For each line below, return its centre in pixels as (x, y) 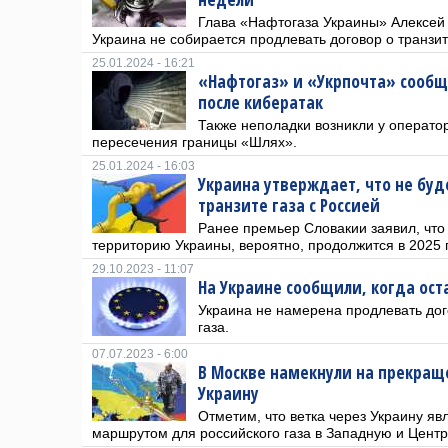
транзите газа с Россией (289, 205)
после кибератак (260, 102)
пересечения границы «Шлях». (194, 142)
